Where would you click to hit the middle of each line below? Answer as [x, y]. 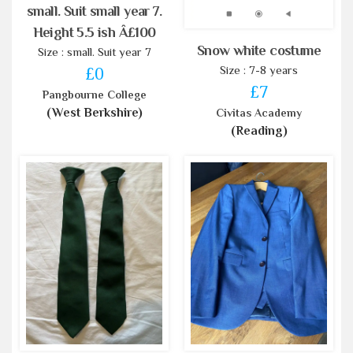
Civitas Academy [259, 112]
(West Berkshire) [94, 112]
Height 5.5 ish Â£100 [94, 32]
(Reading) [259, 130]
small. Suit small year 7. [94, 11]
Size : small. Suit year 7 [94, 51]
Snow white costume [259, 50]
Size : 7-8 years [259, 69]
